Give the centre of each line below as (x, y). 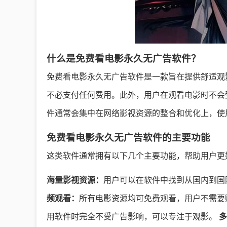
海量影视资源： (75, 180)
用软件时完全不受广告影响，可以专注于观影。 (133, 217)
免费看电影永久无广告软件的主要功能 (128, 138)
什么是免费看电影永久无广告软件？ (124, 59)
